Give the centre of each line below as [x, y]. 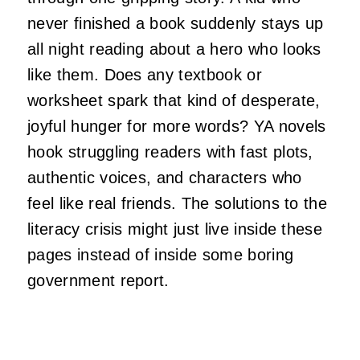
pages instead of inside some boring [161, 255]
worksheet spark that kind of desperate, [174, 101]
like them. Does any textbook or [145, 75]
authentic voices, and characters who [165, 178]
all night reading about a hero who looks [174, 49]
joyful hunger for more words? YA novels [177, 127]
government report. [98, 281]
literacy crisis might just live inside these [175, 229]
